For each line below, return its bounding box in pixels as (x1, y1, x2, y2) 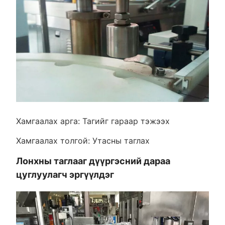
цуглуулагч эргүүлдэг (16, 169, 114, 180)
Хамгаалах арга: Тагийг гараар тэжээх (16, 116, 170, 127)
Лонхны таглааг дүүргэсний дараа (16, 156, 170, 167)
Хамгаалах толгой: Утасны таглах (16, 136, 150, 146)
